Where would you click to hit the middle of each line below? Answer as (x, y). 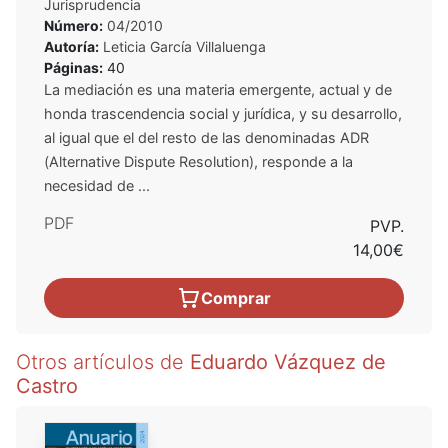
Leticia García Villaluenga (184, 46)
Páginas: (73, 67)
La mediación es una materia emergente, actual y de (218, 89)
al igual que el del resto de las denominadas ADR (206, 137)
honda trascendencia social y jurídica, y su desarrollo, (223, 113)
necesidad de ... (97, 185)
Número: (73, 25)
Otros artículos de (103, 361)
